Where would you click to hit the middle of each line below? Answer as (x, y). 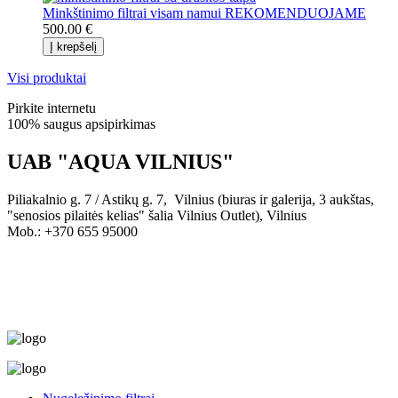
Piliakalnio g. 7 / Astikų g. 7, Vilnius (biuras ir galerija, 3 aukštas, (191, 199)
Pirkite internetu (52, 107)
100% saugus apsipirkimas (81, 123)
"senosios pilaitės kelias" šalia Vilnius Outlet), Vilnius (157, 215)
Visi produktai (47, 77)
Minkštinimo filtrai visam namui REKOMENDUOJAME (204, 12)
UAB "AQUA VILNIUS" (120, 161)
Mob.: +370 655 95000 (72, 231)
